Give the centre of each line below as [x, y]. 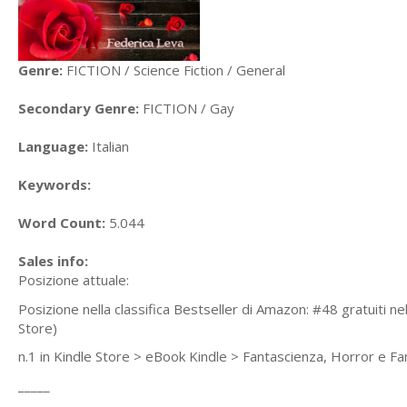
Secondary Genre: [79, 109]
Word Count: [62, 223]
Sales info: [53, 261]
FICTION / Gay [187, 109]
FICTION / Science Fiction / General [174, 70]
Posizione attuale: [74, 280]
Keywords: [55, 185]
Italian [109, 147]
